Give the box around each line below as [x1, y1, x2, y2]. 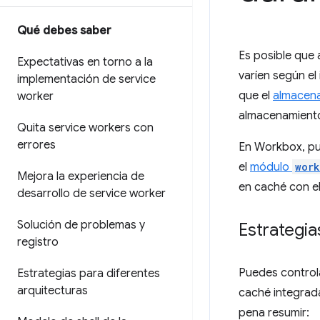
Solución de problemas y [17, 218, 145, 232]
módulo [250, 160, 292, 174]
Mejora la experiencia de [17, 169, 144, 184]
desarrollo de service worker [17, 186, 166, 201]
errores [17, 138, 56, 152]
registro [17, 235, 59, 249]
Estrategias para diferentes [17, 266, 160, 281]
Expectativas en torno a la [17, 55, 153, 69]
